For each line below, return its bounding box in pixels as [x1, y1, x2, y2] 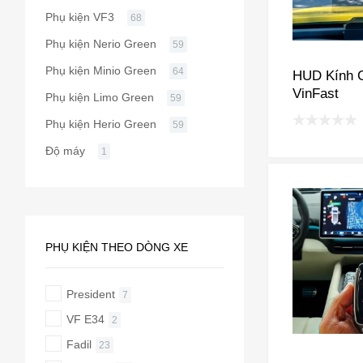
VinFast [292, 85, 339, 100]
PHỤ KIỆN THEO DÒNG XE [45, 240, 188, 254]
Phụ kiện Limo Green [45, 90, 154, 104]
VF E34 [66, 312, 105, 326]
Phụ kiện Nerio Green [45, 36, 156, 50]
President [66, 287, 115, 301]
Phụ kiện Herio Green [45, 117, 156, 130]
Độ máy [45, 143, 85, 157]
